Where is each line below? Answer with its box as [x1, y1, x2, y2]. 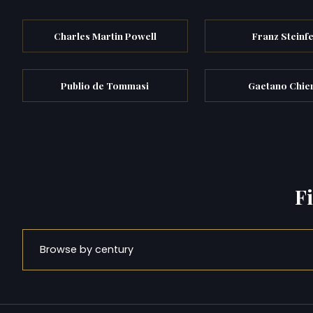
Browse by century [40, 242, 133, 256]
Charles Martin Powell [53, 29, 156, 42]
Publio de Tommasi [61, 79, 150, 92]
